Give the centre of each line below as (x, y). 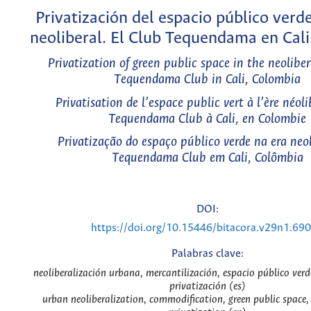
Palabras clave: (207, 253)
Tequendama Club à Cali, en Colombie (207, 119)
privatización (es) (207, 286)
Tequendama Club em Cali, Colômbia (207, 158)
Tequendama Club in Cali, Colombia (207, 80)
